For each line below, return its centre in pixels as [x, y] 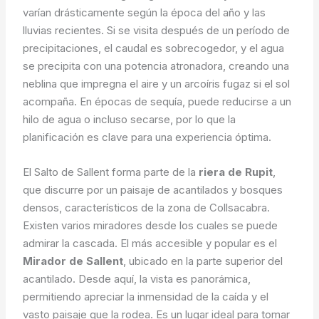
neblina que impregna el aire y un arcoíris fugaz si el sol [157, 84]
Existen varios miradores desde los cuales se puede [151, 226]
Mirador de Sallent [73, 261]
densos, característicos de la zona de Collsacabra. [147, 208]
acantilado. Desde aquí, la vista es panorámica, [137, 279]
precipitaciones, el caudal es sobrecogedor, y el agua [154, 48]
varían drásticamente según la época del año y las [145, 13]
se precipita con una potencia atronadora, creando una [156, 66]
